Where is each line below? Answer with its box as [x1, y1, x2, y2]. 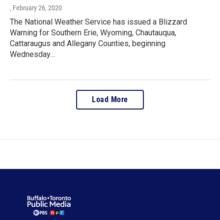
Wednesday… [10, 49, 55, 59]
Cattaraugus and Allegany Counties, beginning [10, 38, 165, 48]
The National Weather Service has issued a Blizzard [10, 17, 187, 27]
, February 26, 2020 [10, 3, 62, 12]
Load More [92, 94, 128, 104]
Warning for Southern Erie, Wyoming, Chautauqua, [10, 27, 176, 37]
